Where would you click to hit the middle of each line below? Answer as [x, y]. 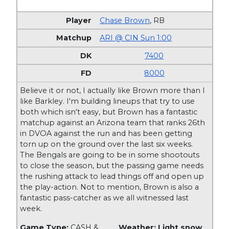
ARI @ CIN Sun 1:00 [136, 38]
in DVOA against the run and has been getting [106, 133]
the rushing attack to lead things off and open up [112, 176]
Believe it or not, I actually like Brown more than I [113, 90]
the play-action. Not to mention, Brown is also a [110, 187]
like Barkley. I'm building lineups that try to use [108, 101]
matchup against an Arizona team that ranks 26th [113, 122]
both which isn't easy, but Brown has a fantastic [109, 112]
